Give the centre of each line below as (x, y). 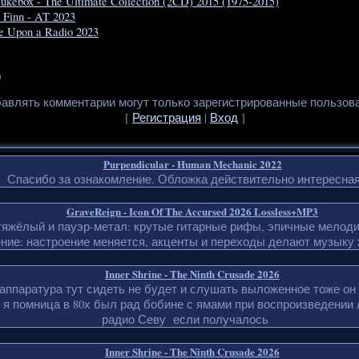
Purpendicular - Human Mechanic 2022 (192, 164)
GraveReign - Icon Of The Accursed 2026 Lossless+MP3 (192, 212)
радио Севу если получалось (185, 320)
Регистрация (167, 117)
